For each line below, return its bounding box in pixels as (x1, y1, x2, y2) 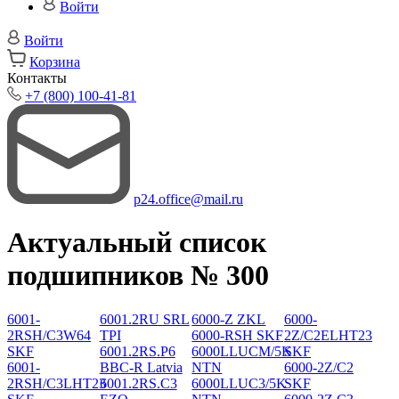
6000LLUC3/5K (191, 375, 288, 391)
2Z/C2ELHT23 (284, 327, 373, 343)
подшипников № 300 (7, 259, 269, 292)
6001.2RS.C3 (99, 375, 177, 391)
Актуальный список (7, 226, 266, 259)
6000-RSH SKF (191, 327, 284, 343)
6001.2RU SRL (99, 311, 190, 327)
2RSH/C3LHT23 (7, 375, 106, 391)
